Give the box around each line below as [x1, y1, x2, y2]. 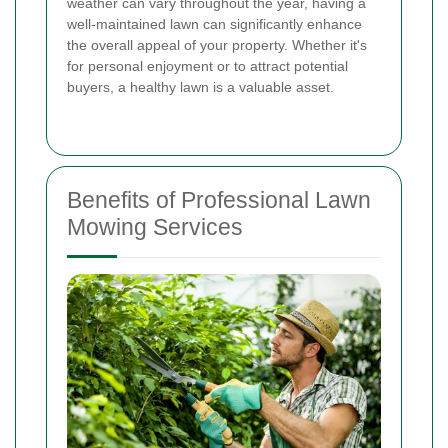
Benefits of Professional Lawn [67, 187, 371, 214]
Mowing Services [67, 214, 243, 241]
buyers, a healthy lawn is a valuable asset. [67, 79, 334, 96]
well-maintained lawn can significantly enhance [67, 16, 362, 33]
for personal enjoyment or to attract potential [67, 58, 348, 75]
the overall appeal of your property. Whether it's [67, 37, 367, 54]
